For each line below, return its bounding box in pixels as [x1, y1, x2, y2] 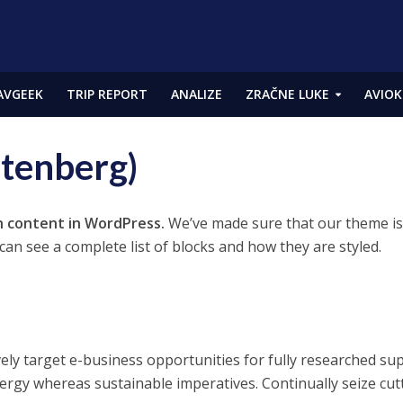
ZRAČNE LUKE [245, 85, 329, 103]
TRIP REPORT [66, 85, 148, 103]
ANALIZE [170, 85, 222, 103]
